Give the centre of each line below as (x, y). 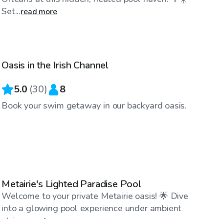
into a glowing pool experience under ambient (92, 208)
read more (39, 12)
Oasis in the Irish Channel (55, 66)
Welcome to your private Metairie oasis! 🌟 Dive (95, 196)
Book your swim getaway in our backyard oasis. (94, 106)
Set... (11, 11)
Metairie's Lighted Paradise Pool (71, 184)
